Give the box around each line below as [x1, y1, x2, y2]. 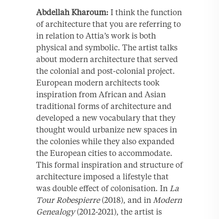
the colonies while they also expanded [36, 136, 175, 146]
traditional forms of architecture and [36, 101, 172, 111]
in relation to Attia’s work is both [36, 30, 156, 41]
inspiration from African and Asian [36, 89, 166, 99]
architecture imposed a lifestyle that [36, 171, 169, 181]
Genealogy [36, 206, 75, 217]
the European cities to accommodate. [36, 148, 173, 158]
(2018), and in [102, 195, 153, 205]
